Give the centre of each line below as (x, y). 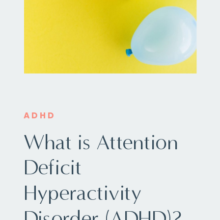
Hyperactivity (82, 193)
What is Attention (101, 142)
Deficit (53, 167)
